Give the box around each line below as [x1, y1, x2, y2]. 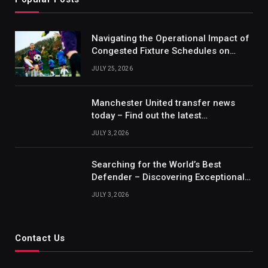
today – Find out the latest [92, 110, 202, 121]
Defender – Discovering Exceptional [92, 172, 245, 183]
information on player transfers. [92, 123, 229, 134]
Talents [92, 184, 123, 196]
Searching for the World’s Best [92, 159, 221, 170]
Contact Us [15, 233, 65, 244]
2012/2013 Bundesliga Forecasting [92, 58, 242, 69]
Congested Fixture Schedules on [92, 45, 230, 57]
